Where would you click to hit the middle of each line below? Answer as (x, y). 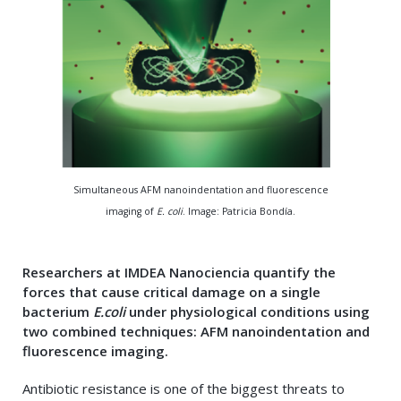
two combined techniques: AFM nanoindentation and (196, 332)
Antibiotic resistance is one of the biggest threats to (183, 389)
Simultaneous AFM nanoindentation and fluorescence (200, 190)
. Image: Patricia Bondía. (239, 212)
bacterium (58, 312)
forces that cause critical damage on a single (171, 292)
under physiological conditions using (247, 312)
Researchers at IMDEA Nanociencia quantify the (179, 273)
